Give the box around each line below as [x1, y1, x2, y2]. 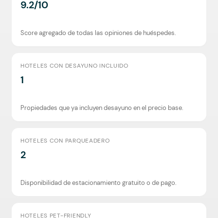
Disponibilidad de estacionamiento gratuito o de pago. [20, 179, 177, 187]
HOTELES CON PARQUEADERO [20, 137, 110, 145]
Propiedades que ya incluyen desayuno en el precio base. [20, 104, 183, 112]
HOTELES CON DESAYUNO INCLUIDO [20, 62, 128, 70]
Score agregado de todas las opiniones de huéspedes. [20, 29, 176, 37]
